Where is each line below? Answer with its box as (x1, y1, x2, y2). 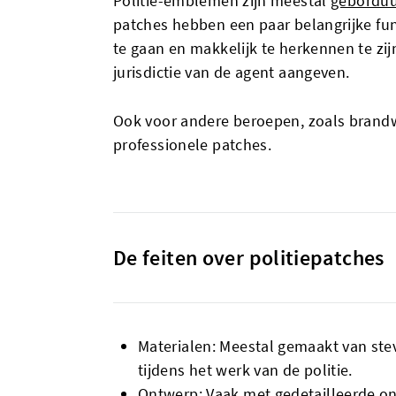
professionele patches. (113, 134, 272, 155)
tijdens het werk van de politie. (138, 360, 353, 380)
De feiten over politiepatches (113, 245, 385, 270)
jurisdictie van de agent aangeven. (113, 62, 350, 82)
